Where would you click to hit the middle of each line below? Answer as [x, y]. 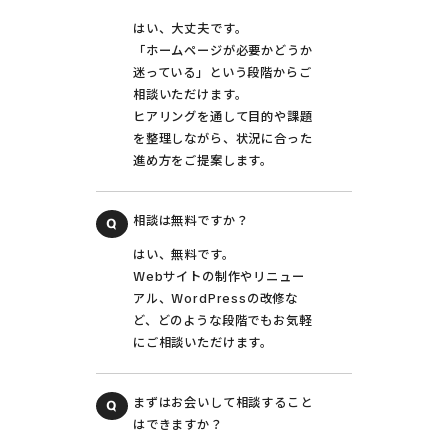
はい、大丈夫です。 [190, 29]
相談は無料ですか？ [190, 221]
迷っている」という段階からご [222, 73]
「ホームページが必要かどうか [222, 51]
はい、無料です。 [183, 255]
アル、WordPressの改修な [215, 299]
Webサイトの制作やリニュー [218, 277]
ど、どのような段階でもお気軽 [222, 321]
